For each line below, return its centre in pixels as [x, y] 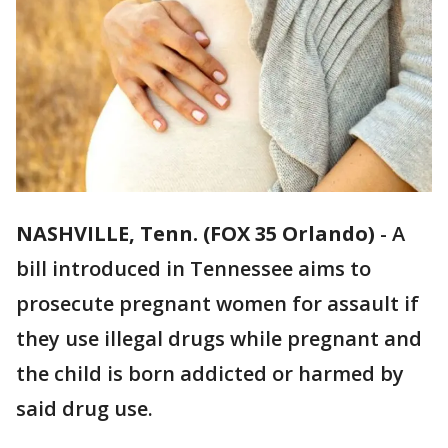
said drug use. [87, 409]
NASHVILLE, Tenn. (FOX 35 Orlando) [195, 234]
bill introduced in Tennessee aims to [193, 269]
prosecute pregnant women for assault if [217, 304]
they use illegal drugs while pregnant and [219, 339]
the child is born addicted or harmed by [210, 374]
